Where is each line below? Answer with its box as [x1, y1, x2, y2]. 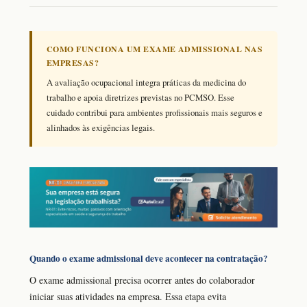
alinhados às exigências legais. [47, 121, 155, 134]
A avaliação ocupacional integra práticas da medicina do [47, 75, 246, 88]
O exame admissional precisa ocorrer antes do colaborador [29, 273, 255, 287]
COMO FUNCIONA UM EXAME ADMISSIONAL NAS [47, 42, 263, 55]
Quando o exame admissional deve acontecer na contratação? [29, 251, 268, 266]
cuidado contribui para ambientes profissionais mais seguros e [47, 106, 262, 119]
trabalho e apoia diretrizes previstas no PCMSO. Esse [47, 90, 234, 103]
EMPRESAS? [47, 56, 99, 69]
